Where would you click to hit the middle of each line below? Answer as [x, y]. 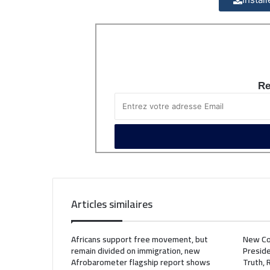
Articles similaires [112, 204]
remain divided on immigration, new [136, 251]
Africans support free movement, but [140, 240]
